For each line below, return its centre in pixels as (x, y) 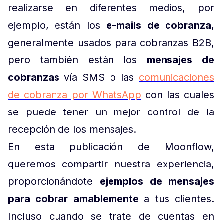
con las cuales (178, 95)
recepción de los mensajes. (72, 129)
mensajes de (181, 60)
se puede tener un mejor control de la (111, 112)
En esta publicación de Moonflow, (111, 147)
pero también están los (78, 60)
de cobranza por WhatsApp (75, 95)
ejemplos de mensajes (157, 181)
